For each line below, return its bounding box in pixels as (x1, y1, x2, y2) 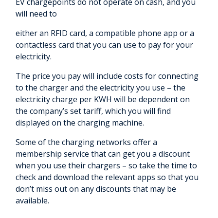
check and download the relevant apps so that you (16, 172, 199, 183)
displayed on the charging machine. (16, 117, 146, 128)
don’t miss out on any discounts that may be (16, 183, 176, 195)
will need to (16, 8, 57, 19)
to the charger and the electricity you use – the (16, 82, 185, 93)
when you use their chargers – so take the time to (16, 160, 197, 171)
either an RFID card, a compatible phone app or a (16, 28, 194, 39)
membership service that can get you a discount (16, 148, 190, 160)
